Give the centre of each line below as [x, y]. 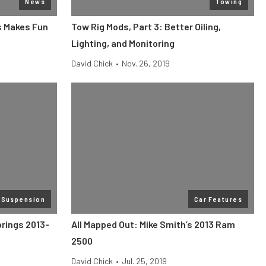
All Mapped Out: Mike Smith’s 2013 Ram [153, 224]
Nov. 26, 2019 [146, 63]
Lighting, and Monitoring [123, 43]
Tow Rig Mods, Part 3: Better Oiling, [146, 26]
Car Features [218, 199]
